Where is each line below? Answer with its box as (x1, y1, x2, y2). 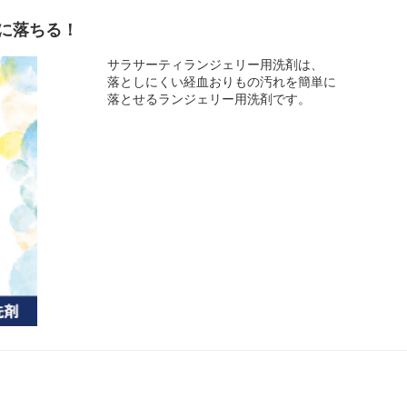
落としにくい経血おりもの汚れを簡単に (107, 74, 337, 89)
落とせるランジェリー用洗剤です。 (107, 91, 312, 106)
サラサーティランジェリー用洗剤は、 (107, 56, 324, 72)
